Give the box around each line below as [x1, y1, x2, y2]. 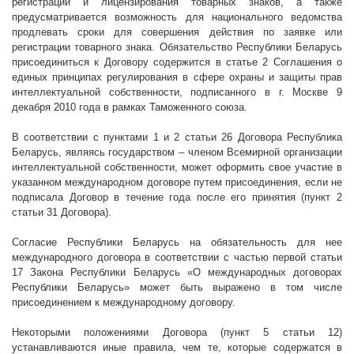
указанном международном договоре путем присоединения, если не [12, 176, 342, 189]
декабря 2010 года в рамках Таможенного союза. [12, 101, 247, 114]
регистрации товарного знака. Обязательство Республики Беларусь [12, 41, 342, 54]
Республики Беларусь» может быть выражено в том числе [12, 281, 342, 294]
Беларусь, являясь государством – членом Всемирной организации [12, 146, 342, 159]
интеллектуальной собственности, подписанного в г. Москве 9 [12, 86, 342, 99]
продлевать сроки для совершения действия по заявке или [12, 26, 342, 39]
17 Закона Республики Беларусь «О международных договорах [12, 266, 342, 279]
